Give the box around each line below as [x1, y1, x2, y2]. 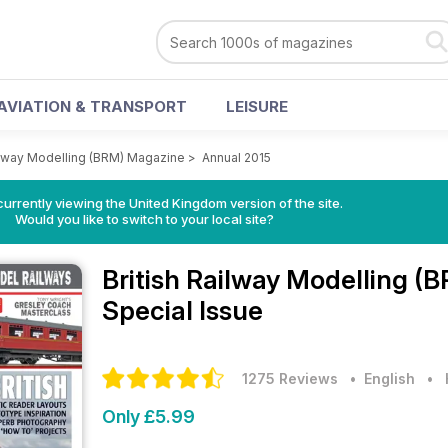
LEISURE [226, 97, 288, 116]
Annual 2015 [202, 150, 271, 165]
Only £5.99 [102, 406, 195, 427]
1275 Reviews [242, 370, 338, 387]
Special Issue [102, 295, 263, 326]
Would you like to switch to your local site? [14, 211, 274, 227]
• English [342, 370, 415, 387]
